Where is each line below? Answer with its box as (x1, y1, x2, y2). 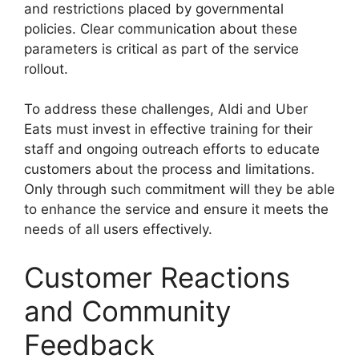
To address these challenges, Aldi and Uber (24, 101, 308, 118)
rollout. (24, 60, 68, 77)
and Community (24, 293, 231, 328)
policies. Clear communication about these (24, 20, 297, 37)
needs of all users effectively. (24, 221, 212, 238)
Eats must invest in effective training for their (24, 121, 313, 138)
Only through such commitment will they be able (24, 181, 335, 198)
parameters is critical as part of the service (24, 40, 299, 57)
